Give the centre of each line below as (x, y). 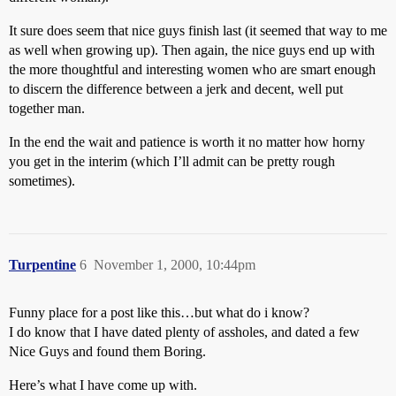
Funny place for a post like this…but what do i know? (159, 312)
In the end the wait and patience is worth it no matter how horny (187, 142)
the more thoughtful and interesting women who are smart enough (192, 69)
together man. (47, 108)
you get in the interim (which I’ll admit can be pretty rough (172, 161)
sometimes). (42, 181)
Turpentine (42, 265)
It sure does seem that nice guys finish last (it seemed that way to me (198, 30)
